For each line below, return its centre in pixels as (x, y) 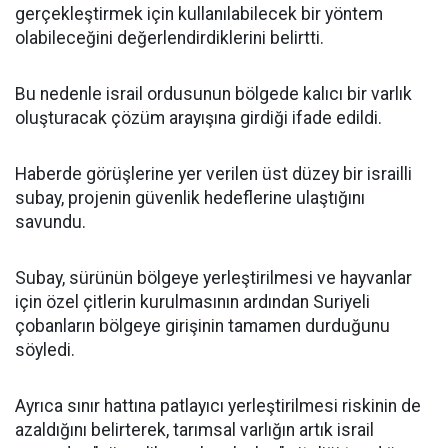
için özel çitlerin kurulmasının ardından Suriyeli (192, 301)
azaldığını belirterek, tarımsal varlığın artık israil (194, 429)
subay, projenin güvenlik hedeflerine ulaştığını (190, 197)
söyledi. (45, 349)
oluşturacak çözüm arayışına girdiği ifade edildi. (198, 117)
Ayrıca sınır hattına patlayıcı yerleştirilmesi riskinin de (218, 405)
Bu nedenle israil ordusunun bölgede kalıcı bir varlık (213, 93)
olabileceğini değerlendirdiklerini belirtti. (169, 37)
